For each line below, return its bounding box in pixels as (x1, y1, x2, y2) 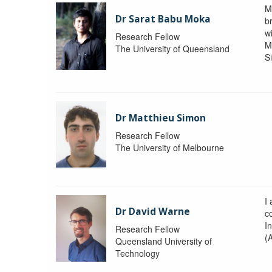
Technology (115, 246, 160, 259)
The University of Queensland (115, 42, 230, 55)
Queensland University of (115, 234, 212, 247)
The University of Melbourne (115, 141, 225, 154)
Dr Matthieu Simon (115, 111, 206, 124)
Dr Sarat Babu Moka (115, 12, 211, 25)
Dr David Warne (115, 205, 191, 218)
